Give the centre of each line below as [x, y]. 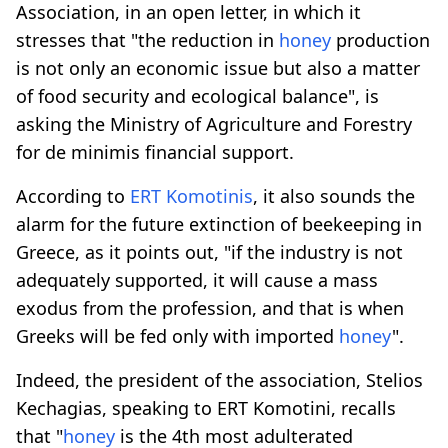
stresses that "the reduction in [147, 39]
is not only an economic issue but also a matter [218, 67]
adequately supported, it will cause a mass [197, 279]
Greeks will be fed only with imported [177, 335]
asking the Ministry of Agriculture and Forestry [214, 123]
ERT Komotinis [191, 195]
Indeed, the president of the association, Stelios [219, 379]
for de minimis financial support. [155, 151]
